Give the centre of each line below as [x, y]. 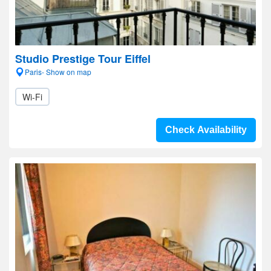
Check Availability [206, 130]
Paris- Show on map [58, 72]
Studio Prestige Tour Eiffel [83, 59]
